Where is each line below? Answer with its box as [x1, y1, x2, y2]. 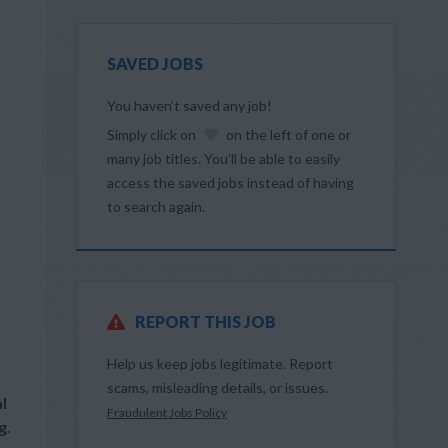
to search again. [107, 198, 205, 215]
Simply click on [107, 126, 199, 143]
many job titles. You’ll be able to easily [107, 150, 340, 167]
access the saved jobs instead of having [107, 174, 354, 191]
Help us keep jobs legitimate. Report [107, 355, 333, 372]
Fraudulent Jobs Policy [107, 405, 227, 420]
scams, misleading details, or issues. [107, 379, 328, 396]
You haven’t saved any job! [107, 97, 272, 114]
